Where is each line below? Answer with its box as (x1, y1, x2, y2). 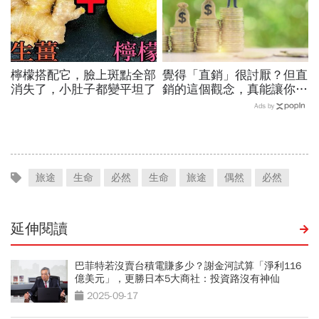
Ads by (254, 100, 274, 110)
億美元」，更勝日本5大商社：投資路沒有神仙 (75, 272, 280, 285)
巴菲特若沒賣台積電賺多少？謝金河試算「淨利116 (75, 259, 301, 272)
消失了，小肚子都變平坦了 (11, 81, 156, 97)
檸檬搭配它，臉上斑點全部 (11, 67, 156, 83)
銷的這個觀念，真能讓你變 (162, 81, 308, 97)
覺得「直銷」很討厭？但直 (162, 67, 308, 83)
